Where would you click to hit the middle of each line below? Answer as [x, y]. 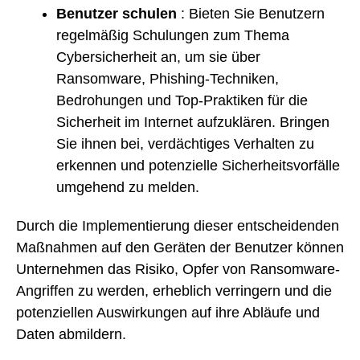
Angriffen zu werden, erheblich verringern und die [174, 291]
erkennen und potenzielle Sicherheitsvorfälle [198, 165]
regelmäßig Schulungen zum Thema [173, 35]
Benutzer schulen [117, 13]
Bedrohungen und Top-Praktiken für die [182, 100]
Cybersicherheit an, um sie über [158, 57]
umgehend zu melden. [128, 187]
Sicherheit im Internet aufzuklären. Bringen [193, 122]
